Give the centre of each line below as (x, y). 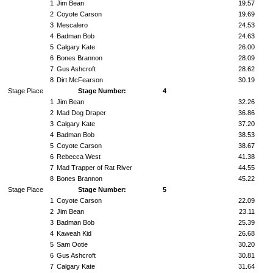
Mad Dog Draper (81, 113)
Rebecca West (79, 157)
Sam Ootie (72, 244)
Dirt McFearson (80, 80)
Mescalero (72, 25)
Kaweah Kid (74, 233)
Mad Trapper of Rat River (94, 168)
